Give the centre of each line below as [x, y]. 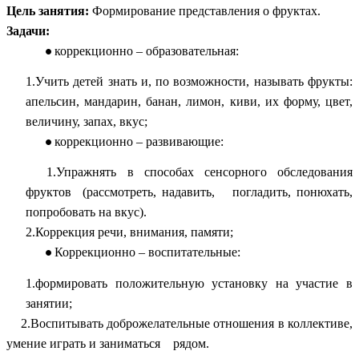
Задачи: [28, 30]
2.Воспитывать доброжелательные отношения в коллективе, [179, 323]
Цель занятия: [48, 10]
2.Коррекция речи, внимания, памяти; [129, 232]
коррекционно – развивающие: [139, 141]
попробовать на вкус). [86, 212]
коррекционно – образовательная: [147, 50]
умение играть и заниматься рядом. [108, 343]
